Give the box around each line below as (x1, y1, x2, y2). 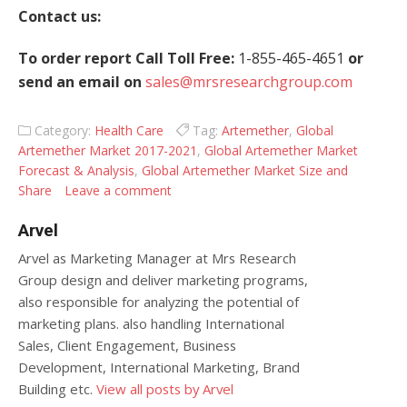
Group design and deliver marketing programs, (18, 271, 308, 289)
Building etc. (18, 380, 96, 398)
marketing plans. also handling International (18, 314, 284, 333)
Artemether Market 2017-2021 (18, 142, 197, 159)
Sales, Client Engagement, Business (18, 336, 236, 354)
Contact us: (18, 6, 101, 26)
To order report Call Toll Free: (18, 48, 234, 68)
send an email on (18, 72, 142, 92)
